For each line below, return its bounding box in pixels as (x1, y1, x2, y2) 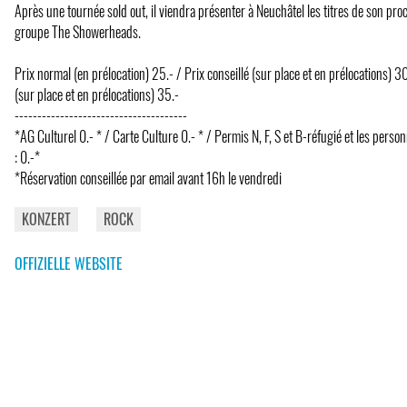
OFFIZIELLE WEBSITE (15, 252, 123, 274)
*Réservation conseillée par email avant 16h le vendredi (15, 166, 282, 189)
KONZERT (22, 207, 71, 230)
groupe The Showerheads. (15, 20, 141, 43)
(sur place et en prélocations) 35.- (15, 83, 179, 105)
